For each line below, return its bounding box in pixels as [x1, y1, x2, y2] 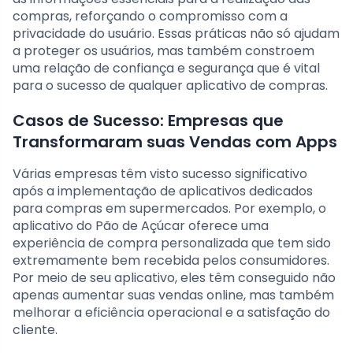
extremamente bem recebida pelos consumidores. [13, 251, 329, 270]
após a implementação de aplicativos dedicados [13, 182, 313, 201]
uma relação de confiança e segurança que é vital [13, 59, 320, 78]
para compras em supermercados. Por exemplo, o [13, 199, 326, 218]
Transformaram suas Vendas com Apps [13, 131, 337, 154]
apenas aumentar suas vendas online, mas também [13, 286, 334, 305]
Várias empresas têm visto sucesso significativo [13, 165, 307, 184]
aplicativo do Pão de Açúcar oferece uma [13, 217, 269, 236]
